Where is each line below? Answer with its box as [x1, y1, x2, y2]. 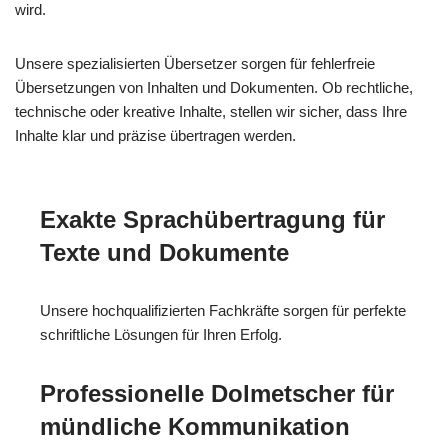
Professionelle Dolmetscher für [40, 379, 394, 407]
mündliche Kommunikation [40, 412, 350, 440]
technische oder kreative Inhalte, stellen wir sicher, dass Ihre [15, 102, 407, 120]
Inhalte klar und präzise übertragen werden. [15, 126, 296, 144]
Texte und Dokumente [40, 238, 289, 266]
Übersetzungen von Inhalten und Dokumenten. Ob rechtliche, [15, 78, 413, 96]
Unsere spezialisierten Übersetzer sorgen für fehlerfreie [15, 54, 375, 72]
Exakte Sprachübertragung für [40, 205, 385, 233]
